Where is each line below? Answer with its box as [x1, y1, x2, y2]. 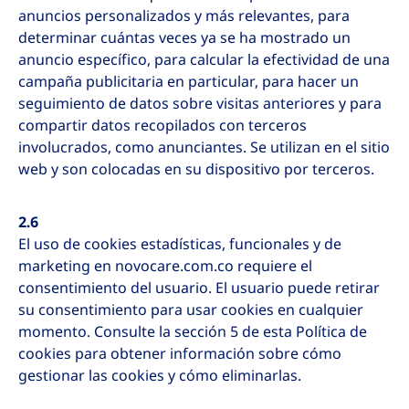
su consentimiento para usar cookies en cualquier [18, 299, 363, 320]
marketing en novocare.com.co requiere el [18, 256, 312, 277]
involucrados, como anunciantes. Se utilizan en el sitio [18, 137, 390, 158]
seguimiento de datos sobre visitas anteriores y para [18, 93, 382, 114]
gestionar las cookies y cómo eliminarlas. [18, 365, 301, 386]
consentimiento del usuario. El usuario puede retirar [18, 278, 380, 299]
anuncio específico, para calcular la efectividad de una [18, 49, 390, 70]
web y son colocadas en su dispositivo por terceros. [18, 159, 374, 180]
